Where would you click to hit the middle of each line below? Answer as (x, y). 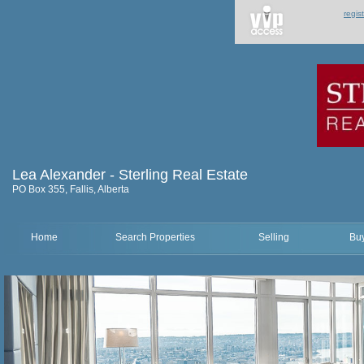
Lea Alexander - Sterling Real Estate (130, 175)
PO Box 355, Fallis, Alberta (71, 189)
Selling (273, 237)
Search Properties (155, 237)
